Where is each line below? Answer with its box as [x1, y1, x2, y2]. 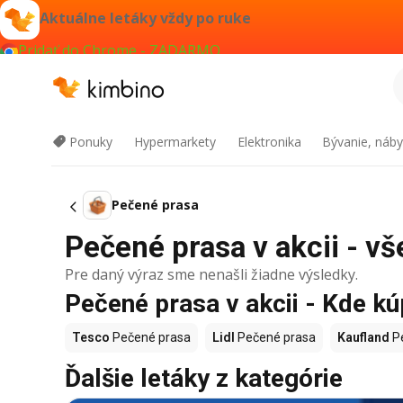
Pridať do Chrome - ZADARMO [18, 40, 220, 60]
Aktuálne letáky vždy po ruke [40, 8, 251, 29]
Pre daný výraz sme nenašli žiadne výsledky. [65, 264, 358, 284]
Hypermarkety [133, 133, 216, 150]
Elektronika [237, 133, 301, 150]
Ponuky [69, 133, 112, 150]
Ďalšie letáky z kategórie [65, 363, 343, 393]
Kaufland [337, 330, 390, 345]
